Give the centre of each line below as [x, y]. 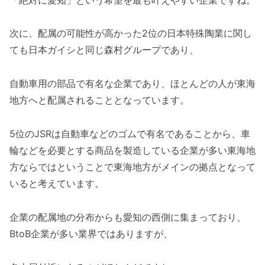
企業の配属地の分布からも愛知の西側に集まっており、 [128, 217]
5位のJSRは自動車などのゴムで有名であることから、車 [130, 134]
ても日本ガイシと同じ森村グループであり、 [104, 50]
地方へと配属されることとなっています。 [99, 100]
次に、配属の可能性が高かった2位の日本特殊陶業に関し [131, 33]
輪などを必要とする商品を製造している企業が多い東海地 [132, 151]
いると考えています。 [57, 184]
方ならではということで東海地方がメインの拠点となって [132, 167]
